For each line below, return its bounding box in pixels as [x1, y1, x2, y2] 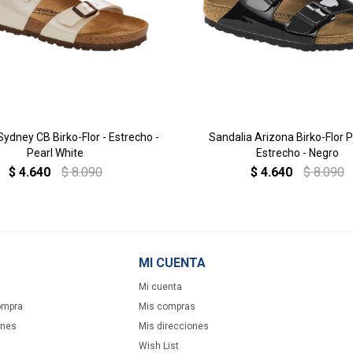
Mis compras [138, 300, 195, 312]
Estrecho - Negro [256, 146, 340, 159]
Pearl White [27, 146, 84, 159]
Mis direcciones [138, 320, 209, 332]
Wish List [138, 340, 179, 351]
